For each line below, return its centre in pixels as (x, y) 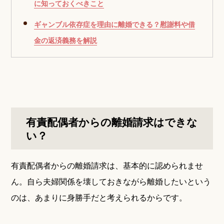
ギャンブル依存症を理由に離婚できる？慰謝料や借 (115, 24)
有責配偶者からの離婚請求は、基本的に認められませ (107, 165)
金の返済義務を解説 (66, 40)
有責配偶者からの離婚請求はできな (112, 122)
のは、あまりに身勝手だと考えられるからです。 (99, 197)
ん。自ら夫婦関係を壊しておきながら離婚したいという (111, 181)
